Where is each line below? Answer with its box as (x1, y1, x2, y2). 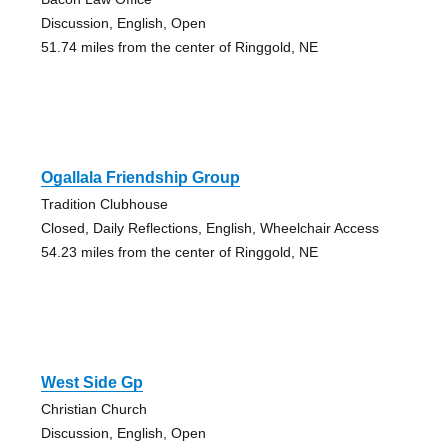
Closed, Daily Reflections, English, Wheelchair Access (40, 220, 379, 237)
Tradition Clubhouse (40, 196, 168, 213)
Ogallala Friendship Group (40, 169, 240, 187)
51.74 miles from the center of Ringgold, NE (40, 39, 318, 56)
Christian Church (40, 401, 147, 418)
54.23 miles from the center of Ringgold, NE (40, 244, 318, 261)
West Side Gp (40, 374, 143, 392)
